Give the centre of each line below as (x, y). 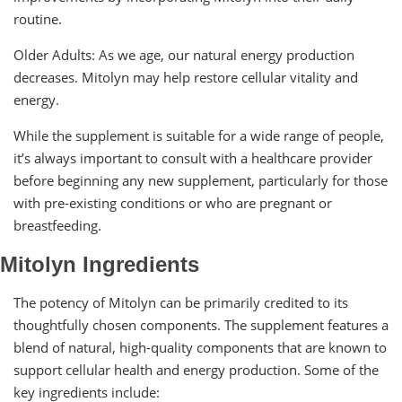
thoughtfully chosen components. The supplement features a (201, 324)
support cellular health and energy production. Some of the (196, 369)
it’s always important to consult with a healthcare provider (193, 157)
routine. (38, 18)
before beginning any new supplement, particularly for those (201, 180)
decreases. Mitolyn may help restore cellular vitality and (186, 77)
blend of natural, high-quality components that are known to (200, 347)
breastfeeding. (57, 225)
